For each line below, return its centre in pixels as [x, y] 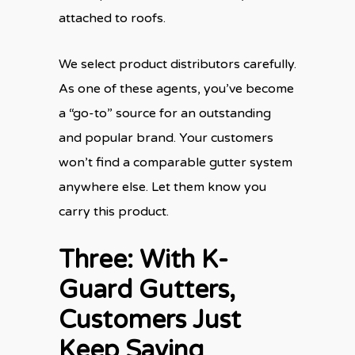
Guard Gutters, [147, 290]
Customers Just [150, 320]
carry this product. [115, 211]
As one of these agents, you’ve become [176, 88]
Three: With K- [143, 260]
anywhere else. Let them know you [162, 187]
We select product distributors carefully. [177, 64]
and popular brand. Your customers [166, 137]
